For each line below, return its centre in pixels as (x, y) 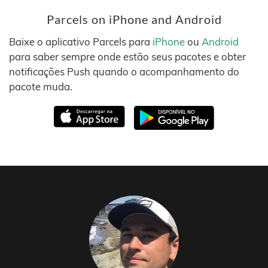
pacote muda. (41, 87)
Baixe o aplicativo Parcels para (81, 42)
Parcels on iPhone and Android (134, 20)
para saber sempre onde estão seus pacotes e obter (127, 57)
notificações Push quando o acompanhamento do (124, 72)
